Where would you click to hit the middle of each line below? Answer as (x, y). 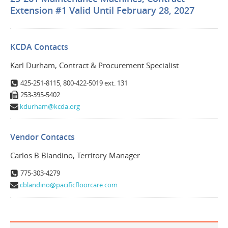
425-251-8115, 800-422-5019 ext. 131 (74, 83)
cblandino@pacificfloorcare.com (69, 184)
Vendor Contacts (42, 137)
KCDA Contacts (39, 47)
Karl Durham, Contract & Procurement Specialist (94, 65)
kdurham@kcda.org (50, 106)
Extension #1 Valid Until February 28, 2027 (102, 10)
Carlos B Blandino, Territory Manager (75, 155)
